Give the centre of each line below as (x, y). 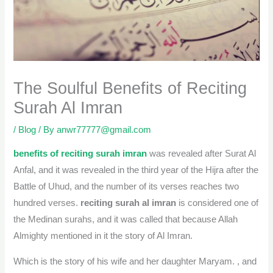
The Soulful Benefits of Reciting (130, 88)
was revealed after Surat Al (202, 154)
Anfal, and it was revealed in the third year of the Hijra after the (136, 170)
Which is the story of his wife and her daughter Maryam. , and (135, 261)
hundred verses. (47, 203)
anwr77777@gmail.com (104, 130)
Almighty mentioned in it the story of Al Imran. (103, 236)
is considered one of (218, 203)
